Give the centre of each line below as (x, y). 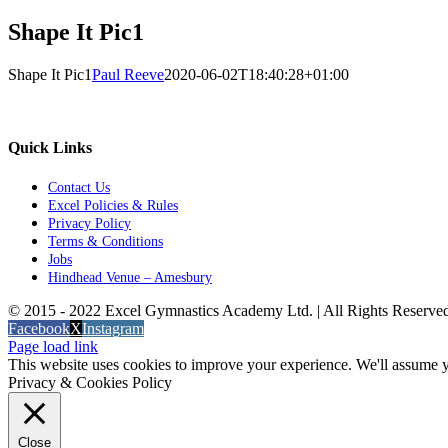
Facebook (39, 329)
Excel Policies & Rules (113, 206)
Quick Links (50, 148)
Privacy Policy (89, 224)
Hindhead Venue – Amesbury (130, 278)
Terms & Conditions (105, 242)
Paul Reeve (128, 74)
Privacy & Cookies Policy (90, 383)
